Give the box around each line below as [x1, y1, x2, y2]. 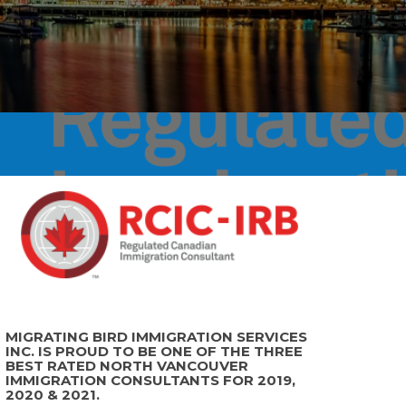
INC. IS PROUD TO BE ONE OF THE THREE [5, 343, 303, 361]
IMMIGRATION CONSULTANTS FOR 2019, [5, 372, 295, 390]
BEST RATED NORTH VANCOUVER [5, 357, 248, 375]
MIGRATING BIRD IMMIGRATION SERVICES [5, 328, 307, 346]
